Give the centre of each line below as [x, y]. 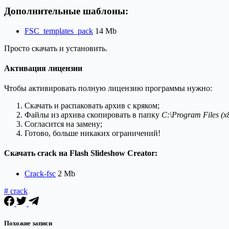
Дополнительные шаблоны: [66, 11]
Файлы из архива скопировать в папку [93, 115]
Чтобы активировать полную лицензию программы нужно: [108, 88]
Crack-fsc [40, 173]
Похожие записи [28, 223]
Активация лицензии [43, 68]
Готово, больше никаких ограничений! [93, 133]
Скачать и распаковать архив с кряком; [92, 106]
